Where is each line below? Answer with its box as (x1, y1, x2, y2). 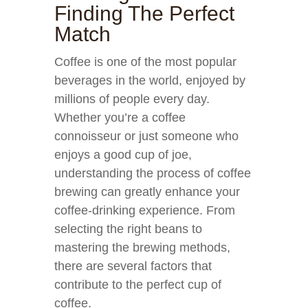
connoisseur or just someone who (54, 129, 239, 143)
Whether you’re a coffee (54, 111, 186, 124)
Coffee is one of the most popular (54, 55, 236, 69)
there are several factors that (54, 259, 212, 273)
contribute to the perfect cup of (54, 278, 221, 291)
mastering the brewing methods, (54, 241, 230, 254)
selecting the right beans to (54, 222, 202, 236)
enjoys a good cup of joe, (54, 148, 192, 162)
